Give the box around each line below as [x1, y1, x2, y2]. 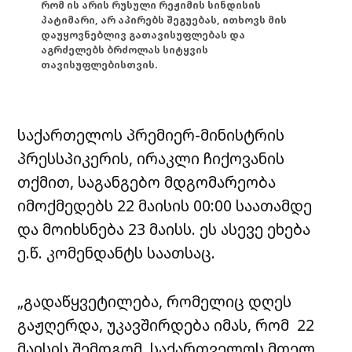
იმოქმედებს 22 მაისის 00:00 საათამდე [17, 194, 313, 216]
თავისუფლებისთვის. [41, 58, 159, 72]
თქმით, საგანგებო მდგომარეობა [17, 170, 277, 192]
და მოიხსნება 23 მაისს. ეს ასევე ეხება [17, 218, 311, 240]
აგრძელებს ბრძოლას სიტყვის [41, 43, 209, 57]
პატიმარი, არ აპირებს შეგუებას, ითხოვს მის [41, 13, 288, 27]
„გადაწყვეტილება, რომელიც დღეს [17, 290, 292, 312]
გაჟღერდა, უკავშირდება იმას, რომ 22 [17, 313, 315, 335]
